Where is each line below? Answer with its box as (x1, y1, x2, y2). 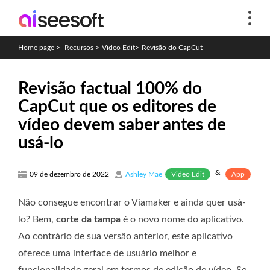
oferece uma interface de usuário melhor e (18, 248, 196, 258)
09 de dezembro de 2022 (30, 171, 109, 178)
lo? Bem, (18, 214, 56, 224)
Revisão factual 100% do (18, 80, 202, 97)
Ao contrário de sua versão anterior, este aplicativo (18, 231, 233, 241)
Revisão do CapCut (142, 44, 202, 51)
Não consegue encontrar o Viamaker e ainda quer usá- (18, 197, 246, 207)
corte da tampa (56, 214, 121, 224)
